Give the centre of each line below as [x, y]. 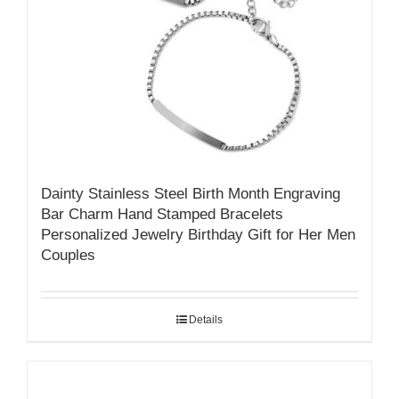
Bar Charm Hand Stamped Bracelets [162, 214]
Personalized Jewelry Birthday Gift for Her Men [198, 234]
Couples [68, 255]
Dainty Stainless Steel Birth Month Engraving [191, 193]
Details [206, 319]
